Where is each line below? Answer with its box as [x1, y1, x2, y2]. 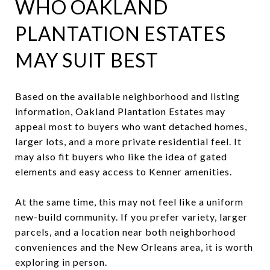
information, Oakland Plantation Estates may [15, 105, 225, 117]
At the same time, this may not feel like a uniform [15, 195, 243, 207]
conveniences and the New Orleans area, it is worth [15, 240, 253, 253]
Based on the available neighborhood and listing [15, 90, 240, 102]
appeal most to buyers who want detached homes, [15, 120, 247, 132]
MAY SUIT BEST [15, 48, 159, 72]
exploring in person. [15, 256, 107, 268]
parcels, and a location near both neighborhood [15, 225, 236, 237]
